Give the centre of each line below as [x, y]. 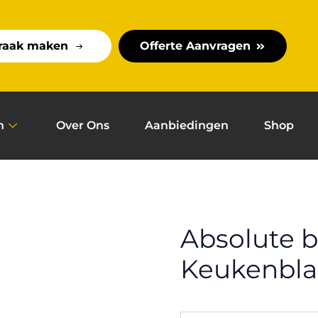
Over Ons [83, 126]
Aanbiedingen [187, 126]
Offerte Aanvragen [195, 45]
